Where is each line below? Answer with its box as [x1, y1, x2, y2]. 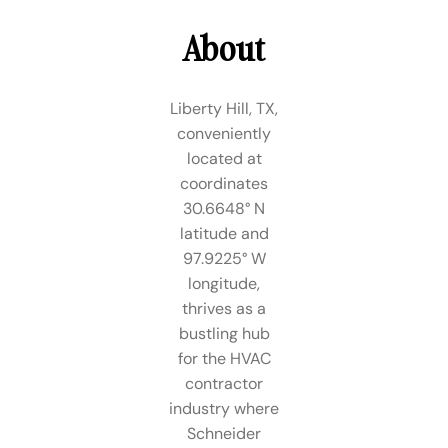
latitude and [179, 222, 269, 244]
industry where [169, 397, 279, 419]
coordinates [180, 172, 268, 194]
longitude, [188, 272, 260, 294]
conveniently [177, 122, 271, 144]
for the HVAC [177, 347, 271, 369]
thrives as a [182, 297, 266, 319]
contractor [185, 372, 263, 394]
